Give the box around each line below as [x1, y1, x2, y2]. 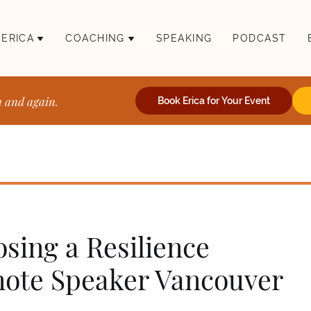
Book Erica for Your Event [158, 95, 271, 106]
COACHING [65, 33, 125, 44]
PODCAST [233, 33, 287, 44]
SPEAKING [155, 33, 212, 44]
